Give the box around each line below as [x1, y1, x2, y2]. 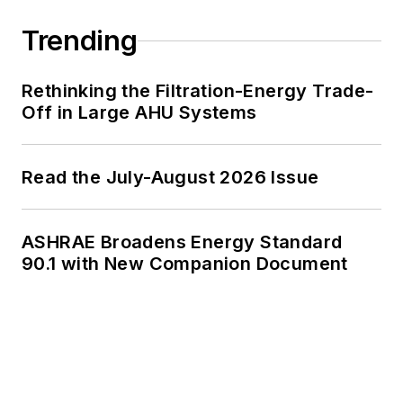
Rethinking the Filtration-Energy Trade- [22, 80, 374, 103]
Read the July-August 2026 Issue [22, 166, 320, 189]
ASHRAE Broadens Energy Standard [22, 231, 343, 254]
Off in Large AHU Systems [22, 102, 257, 124]
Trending [22, 24, 138, 58]
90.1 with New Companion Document [22, 253, 348, 275]
